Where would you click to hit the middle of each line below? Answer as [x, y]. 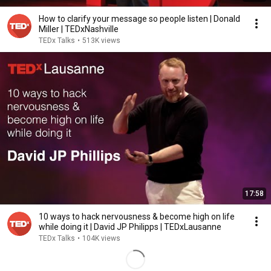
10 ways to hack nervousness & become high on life [137, 217]
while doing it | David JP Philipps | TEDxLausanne [130, 227]
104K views [101, 238]
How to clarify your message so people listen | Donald [139, 19]
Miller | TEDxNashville [79, 29]
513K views [101, 41]
